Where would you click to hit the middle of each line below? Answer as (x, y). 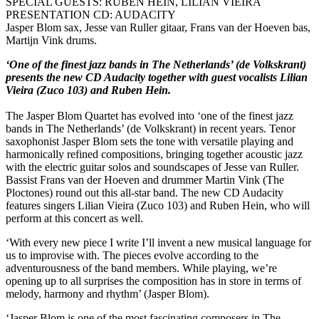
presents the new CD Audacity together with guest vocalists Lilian (157, 78)
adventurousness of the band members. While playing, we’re (141, 268)
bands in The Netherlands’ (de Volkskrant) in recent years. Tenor (151, 129)
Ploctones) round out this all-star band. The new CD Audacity (145, 193)
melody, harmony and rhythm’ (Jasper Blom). (108, 294)
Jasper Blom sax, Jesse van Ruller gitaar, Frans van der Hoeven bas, (158, 28)
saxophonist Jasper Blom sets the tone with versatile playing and (150, 142)
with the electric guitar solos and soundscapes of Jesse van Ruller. (152, 167)
